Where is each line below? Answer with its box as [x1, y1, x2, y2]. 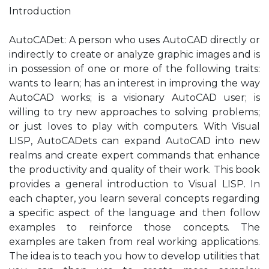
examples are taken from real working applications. [9, 236, 260, 247]
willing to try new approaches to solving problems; [9, 106, 260, 118]
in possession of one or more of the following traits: [9, 63, 260, 74]
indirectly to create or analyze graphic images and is [9, 49, 260, 60]
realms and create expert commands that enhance [9, 150, 260, 161]
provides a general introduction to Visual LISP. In [9, 178, 260, 190]
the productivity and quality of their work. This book [9, 164, 260, 175]
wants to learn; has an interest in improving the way [9, 77, 260, 89]
